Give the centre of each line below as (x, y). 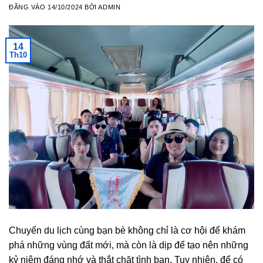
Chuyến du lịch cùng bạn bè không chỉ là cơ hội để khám (127, 231)
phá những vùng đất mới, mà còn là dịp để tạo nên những (129, 245)
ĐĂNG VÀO (28, 7)
